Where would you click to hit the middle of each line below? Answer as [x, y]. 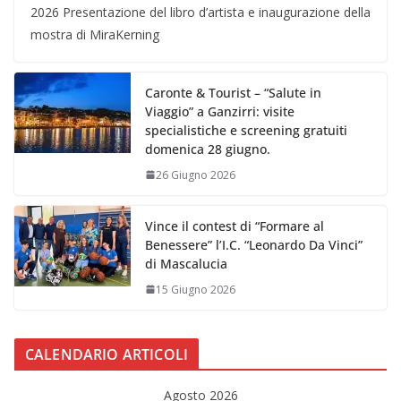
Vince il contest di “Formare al [235, 226]
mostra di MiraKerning [95, 34]
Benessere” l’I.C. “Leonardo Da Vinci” [254, 244]
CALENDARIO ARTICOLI [107, 354]
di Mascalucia [186, 263]
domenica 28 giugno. [208, 149]
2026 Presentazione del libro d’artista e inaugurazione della [200, 12]
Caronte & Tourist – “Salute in [233, 92]
